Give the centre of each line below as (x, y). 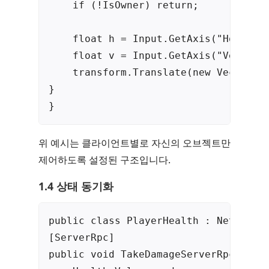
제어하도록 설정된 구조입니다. (104, 160)
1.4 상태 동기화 (76, 186)
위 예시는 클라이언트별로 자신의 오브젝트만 (134, 143)
